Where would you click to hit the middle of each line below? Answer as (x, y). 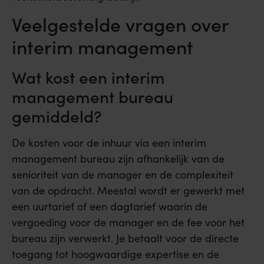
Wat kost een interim (88, 77)
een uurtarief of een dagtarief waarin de (110, 207)
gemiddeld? (57, 116)
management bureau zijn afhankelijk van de (118, 159)
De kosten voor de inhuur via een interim (109, 143)
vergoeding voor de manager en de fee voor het (128, 222)
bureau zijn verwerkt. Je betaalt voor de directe (125, 238)
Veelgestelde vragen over (120, 24)
